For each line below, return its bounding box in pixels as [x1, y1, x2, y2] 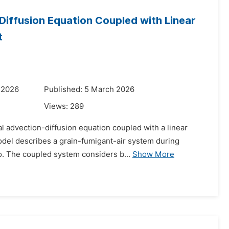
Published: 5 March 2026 [44, 85, 134, 94]
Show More [132, 150, 174, 159]
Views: [44, 102, 70, 111]
